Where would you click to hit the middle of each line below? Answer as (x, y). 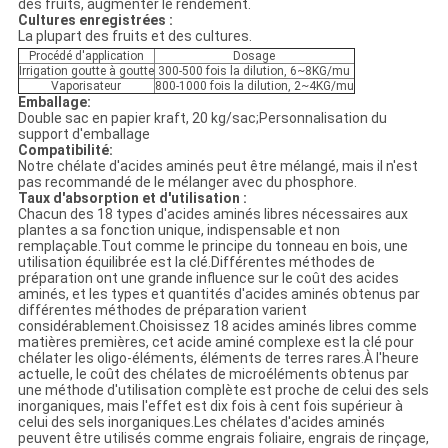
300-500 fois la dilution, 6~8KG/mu (254, 71)
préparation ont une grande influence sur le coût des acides (208, 278)
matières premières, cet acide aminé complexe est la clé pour (215, 342)
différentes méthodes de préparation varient (162, 310)
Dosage (254, 56)
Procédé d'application (86, 56)
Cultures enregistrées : (95, 20)
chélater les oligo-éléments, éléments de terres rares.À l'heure (218, 358)
